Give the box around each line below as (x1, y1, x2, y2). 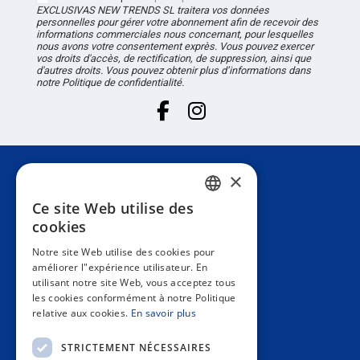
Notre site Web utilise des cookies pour (32, 245, 215, 259)
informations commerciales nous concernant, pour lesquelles (35, 28, 313, 41)
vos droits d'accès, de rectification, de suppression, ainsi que (35, 52, 311, 65)
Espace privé (26, 279, 127, 302)
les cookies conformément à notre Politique (32, 291, 236, 305)
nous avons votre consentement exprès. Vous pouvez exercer (35, 40, 313, 53)
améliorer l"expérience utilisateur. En (32, 260, 208, 274)
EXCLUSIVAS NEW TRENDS (35, 4, 162, 17)
